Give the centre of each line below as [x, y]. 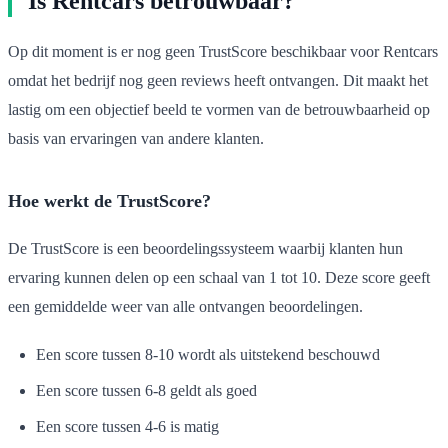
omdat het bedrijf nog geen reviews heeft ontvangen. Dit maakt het [218, 80]
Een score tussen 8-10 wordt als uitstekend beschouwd [208, 354]
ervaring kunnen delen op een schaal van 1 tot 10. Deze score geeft [219, 277]
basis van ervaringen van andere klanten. [136, 138]
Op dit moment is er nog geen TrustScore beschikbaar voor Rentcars [223, 51]
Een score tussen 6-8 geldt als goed [146, 390]
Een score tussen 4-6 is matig [127, 426]
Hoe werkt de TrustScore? [109, 200]
